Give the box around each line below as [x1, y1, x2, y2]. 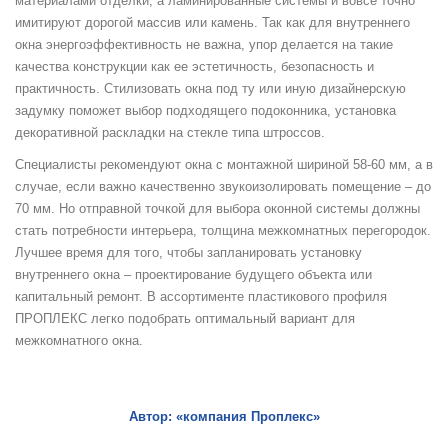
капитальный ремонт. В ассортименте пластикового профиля [15, 289, 387, 304]
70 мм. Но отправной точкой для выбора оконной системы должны [15, 201, 420, 216]
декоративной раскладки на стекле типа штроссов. [15, 125, 325, 140]
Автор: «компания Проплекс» [128, 409, 320, 424]
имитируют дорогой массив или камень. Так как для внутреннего [15, 15, 410, 30]
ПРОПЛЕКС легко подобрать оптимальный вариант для [15, 311, 355, 326]
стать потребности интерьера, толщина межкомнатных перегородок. [15, 223, 431, 238]
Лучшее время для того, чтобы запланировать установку [15, 245, 362, 260]
